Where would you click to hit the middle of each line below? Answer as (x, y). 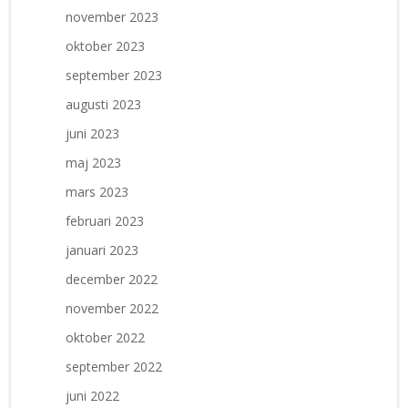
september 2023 (114, 75)
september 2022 (114, 366)
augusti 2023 (103, 104)
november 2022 (112, 308)
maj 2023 (93, 162)
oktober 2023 (105, 46)
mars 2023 (97, 191)
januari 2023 (102, 250)
